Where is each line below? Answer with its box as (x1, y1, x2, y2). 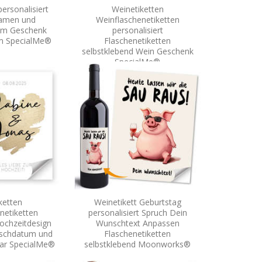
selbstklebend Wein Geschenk (81, 45, 194, 57)
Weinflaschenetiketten (95, 13, 180, 25)
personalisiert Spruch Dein (88, 206, 187, 218)
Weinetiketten (111, 3, 164, 15)
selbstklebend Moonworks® (84, 238, 191, 250)
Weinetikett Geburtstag (94, 196, 181, 208)
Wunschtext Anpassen (95, 217, 180, 229)
